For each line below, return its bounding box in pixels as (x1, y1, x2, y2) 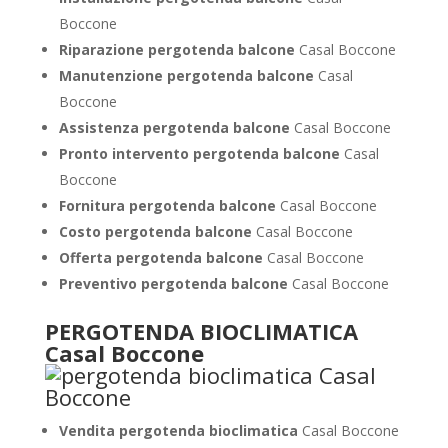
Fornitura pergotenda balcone (58, 196, 280, 215)
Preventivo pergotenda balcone (58, 274, 292, 293)
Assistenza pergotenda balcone (58, 118, 294, 137)
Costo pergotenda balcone (58, 222, 256, 241)
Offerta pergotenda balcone (58, 248, 267, 267)
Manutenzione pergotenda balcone (58, 66, 318, 85)
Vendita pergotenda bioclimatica (58, 421, 302, 440)
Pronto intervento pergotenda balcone (58, 144, 344, 163)
